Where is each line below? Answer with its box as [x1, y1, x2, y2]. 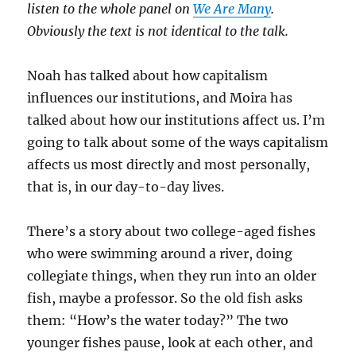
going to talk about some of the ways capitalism [27, 134, 329, 150]
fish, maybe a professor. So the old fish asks [27, 290, 304, 306]
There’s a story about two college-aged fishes [27, 223, 316, 239]
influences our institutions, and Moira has [27, 90, 293, 106]
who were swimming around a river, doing [27, 246, 293, 261]
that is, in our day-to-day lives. [27, 179, 225, 195]
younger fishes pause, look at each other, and [27, 335, 314, 350]
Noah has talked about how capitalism [27, 68, 269, 83]
